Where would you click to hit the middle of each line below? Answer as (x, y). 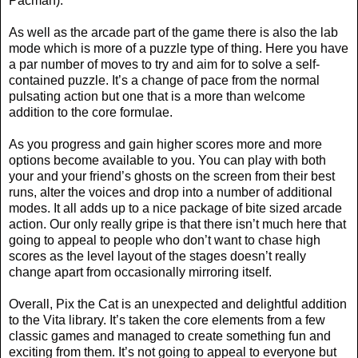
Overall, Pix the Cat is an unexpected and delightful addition (178, 304)
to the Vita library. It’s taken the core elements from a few (167, 320)
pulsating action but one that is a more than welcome (157, 97)
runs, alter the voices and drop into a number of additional (171, 193)
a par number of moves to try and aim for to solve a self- (164, 65)
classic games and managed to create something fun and (170, 336)
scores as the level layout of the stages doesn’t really (157, 257)
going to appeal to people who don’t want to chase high (165, 241)
